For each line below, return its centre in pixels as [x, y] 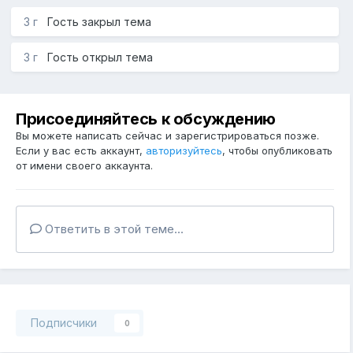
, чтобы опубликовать [277, 151]
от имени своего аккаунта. [84, 166]
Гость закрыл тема [99, 22]
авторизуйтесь [184, 151]
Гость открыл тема [100, 58]
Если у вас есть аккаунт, [81, 151]
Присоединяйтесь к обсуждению [146, 119]
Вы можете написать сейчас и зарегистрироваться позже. [167, 136]
